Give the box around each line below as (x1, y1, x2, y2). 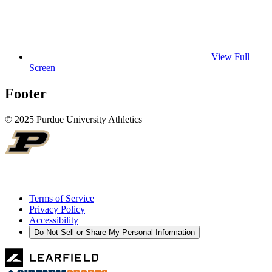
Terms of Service (29, 192, 94, 203)
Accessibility (29, 214, 78, 225)
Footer (5, 85, 47, 101)
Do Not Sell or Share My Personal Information (34, 227, 195, 237)
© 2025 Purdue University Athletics (5, 114, 142, 124)
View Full (211, 51, 250, 62)
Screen (29, 62, 55, 73)
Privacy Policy (29, 203, 85, 214)
